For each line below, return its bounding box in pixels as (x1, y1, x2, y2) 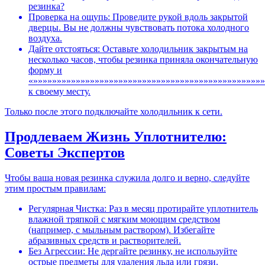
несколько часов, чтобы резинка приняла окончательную (28, 54, 258, 64)
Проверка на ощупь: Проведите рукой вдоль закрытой (28, 11, 248, 22)
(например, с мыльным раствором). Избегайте (28, 224, 215, 235)
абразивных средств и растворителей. (28, 235, 181, 245)
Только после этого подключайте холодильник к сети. (5, 106, 222, 117)
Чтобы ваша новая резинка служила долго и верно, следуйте (5, 172, 250, 183)
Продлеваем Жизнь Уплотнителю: (5, 128, 227, 144)
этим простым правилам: (5, 183, 106, 193)
